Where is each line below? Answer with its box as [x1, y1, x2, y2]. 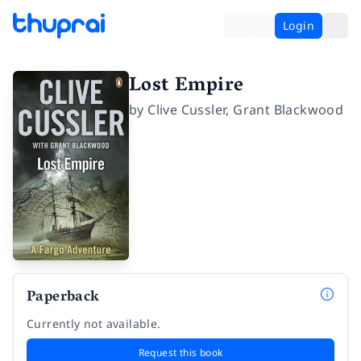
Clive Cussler [147, 101, 226, 118]
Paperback [27, 284, 100, 313]
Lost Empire [129, 68, 244, 105]
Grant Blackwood [233, 101, 344, 118]
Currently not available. [27, 316, 161, 332]
